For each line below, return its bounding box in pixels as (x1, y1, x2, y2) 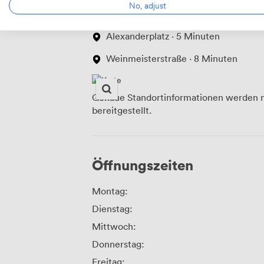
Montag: (92, 185, 128, 197)
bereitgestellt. (92, 104, 151, 117)
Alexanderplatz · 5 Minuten (106, 30, 220, 42)
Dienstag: (92, 203, 133, 215)
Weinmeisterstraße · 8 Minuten (106, 52, 237, 65)
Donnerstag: (92, 238, 144, 250)
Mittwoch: (92, 220, 136, 233)
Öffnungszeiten (92, 156, 193, 174)
